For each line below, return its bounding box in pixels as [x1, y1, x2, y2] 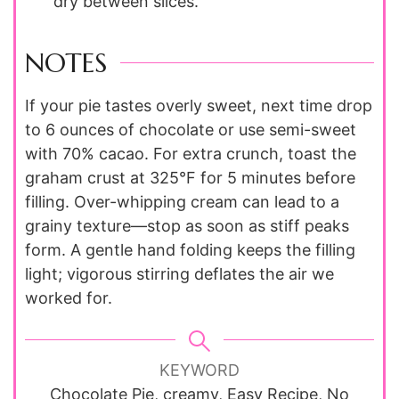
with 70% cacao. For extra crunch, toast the [25, 143, 356, 163]
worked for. [25, 288, 112, 307]
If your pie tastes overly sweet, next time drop [25, 95, 372, 115]
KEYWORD [159, 360, 240, 379]
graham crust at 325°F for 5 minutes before [25, 167, 355, 187]
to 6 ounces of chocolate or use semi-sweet [25, 119, 356, 139]
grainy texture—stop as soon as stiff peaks [25, 216, 349, 235]
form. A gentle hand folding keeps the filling [25, 240, 355, 259]
